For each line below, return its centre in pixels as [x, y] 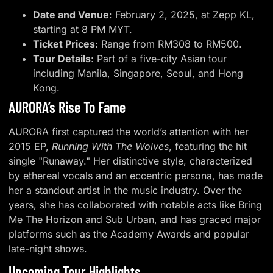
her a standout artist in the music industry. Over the [126, 190]
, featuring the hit [208, 146]
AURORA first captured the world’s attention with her [129, 131]
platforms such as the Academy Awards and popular [129, 234]
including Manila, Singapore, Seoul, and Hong [138, 73]
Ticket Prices [64, 44]
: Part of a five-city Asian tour [159, 58]
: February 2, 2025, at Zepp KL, [182, 14]
